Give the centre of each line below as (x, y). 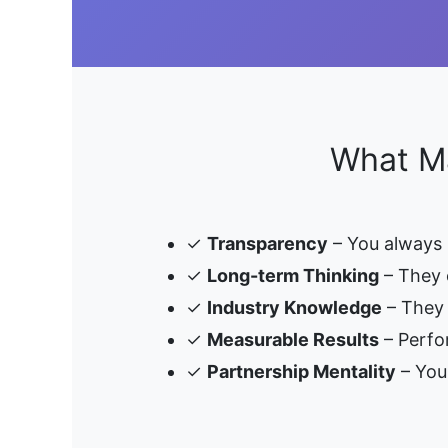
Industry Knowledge (294, 307)
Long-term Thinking (293, 275)
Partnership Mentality (301, 371)
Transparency (267, 243)
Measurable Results (293, 339)
